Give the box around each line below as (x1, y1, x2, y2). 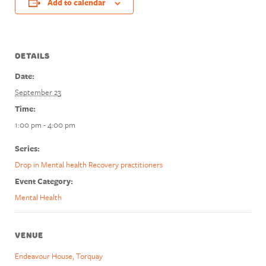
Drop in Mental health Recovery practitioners (15, 159, 163, 170)
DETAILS (15, 51, 50, 61)
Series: (15, 142, 40, 154)
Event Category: (15, 175, 73, 187)
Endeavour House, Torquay (15, 250, 103, 262)
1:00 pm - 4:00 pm (15, 119, 75, 131)
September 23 (15, 86, 61, 98)
